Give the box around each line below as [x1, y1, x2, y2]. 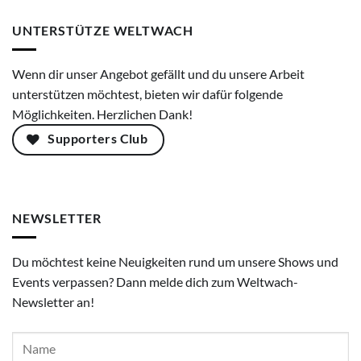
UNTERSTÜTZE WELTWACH [12, 22, 193, 38]
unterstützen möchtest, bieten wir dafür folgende [12, 86, 283, 102]
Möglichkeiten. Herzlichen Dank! [12, 106, 193, 122]
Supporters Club [48, 131, 148, 147]
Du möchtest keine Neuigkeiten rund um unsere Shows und [12, 254, 338, 270]
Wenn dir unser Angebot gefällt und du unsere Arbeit [12, 66, 305, 82]
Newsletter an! [12, 294, 94, 310]
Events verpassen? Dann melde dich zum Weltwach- [12, 274, 298, 290]
